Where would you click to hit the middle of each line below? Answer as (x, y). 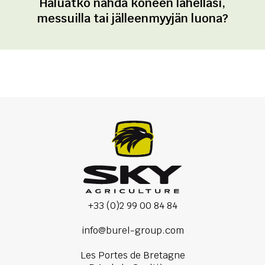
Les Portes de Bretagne (132, 256)
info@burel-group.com (132, 231)
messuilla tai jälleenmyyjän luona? (132, 19)
